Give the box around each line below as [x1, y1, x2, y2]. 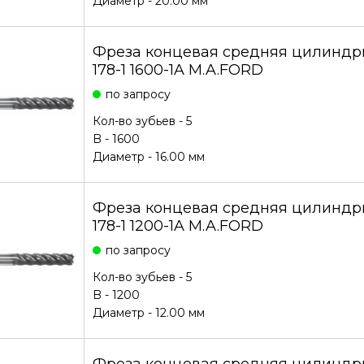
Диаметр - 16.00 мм [92, 149, 205, 164]
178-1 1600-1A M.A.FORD [92, 61, 263, 79]
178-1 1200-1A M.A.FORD [92, 217, 263, 235]
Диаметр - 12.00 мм [92, 305, 205, 320]
